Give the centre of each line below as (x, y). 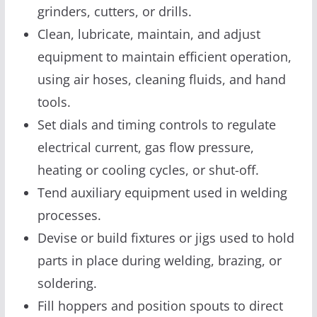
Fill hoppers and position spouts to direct (160, 305)
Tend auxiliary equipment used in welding (162, 192)
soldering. (67, 283)
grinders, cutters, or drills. (114, 11)
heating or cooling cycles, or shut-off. (148, 169)
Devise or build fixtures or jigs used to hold (166, 237)
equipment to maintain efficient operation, (164, 56)
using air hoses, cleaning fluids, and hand (161, 79)
